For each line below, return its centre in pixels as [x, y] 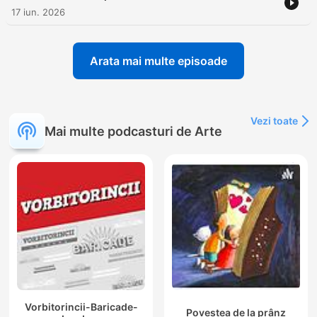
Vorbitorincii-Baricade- [81, 306]
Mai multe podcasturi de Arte [133, 131]
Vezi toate [274, 121]
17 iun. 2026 [38, 12]
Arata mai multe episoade [158, 61]
